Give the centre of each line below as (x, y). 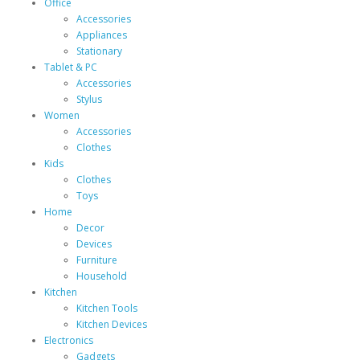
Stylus (89, 99)
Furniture (97, 260)
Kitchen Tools (107, 308)
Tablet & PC (71, 67)
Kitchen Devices (112, 324)
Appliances (102, 35)
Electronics (69, 340)
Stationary (99, 51)
